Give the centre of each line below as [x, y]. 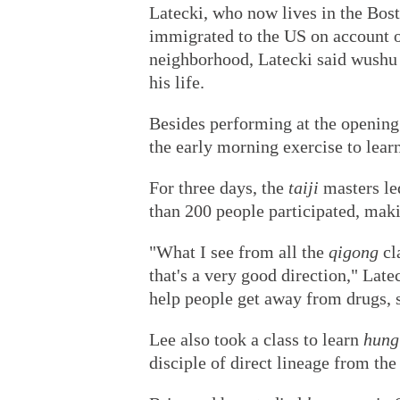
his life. [177, 82]
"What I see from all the [239, 252]
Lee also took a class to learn [256, 339]
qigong [354, 252]
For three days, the [219, 187]
